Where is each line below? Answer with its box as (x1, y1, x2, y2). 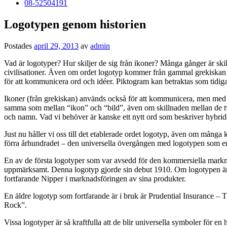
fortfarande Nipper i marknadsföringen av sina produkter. (4, 174, 186, 183)
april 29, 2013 (34, 41, 79, 50)
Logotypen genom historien (4, 17, 146, 31)
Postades (4, 41, 34, 50)
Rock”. (4, 200, 27, 209)
